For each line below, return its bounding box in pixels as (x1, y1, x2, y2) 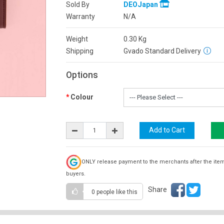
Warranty (65, 12, 95, 20)
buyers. (65, 170, 85, 177)
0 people (91, 188, 116, 195)
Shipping (65, 46, 93, 55)
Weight (65, 34, 88, 43)
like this (115, 188, 137, 195)
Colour (70, 92, 93, 101)
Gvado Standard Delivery (123, 46, 201, 55)
